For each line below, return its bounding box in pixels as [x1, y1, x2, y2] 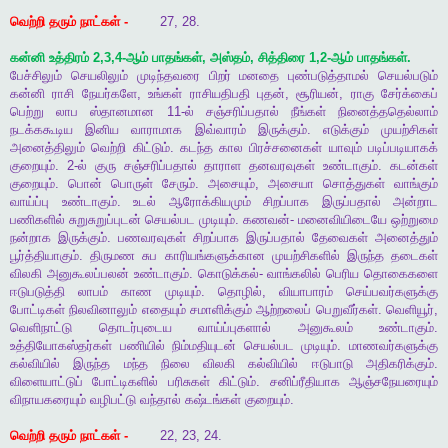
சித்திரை [258, 50, 305, 66]
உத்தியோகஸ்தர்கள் [10, 338, 112, 354]
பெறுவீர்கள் [315, 302, 378, 318]
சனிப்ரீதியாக [269, 374, 340, 390]
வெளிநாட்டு [10, 320, 72, 336]
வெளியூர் [386, 302, 435, 318]
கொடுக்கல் [197, 266, 259, 282]
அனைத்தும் [375, 230, 438, 246]
